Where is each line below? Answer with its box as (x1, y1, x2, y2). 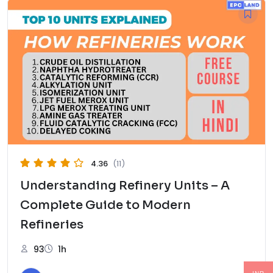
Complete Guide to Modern (20, 197, 191, 213)
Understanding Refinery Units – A (20, 177, 230, 193)
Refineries (20, 216, 83, 232)
